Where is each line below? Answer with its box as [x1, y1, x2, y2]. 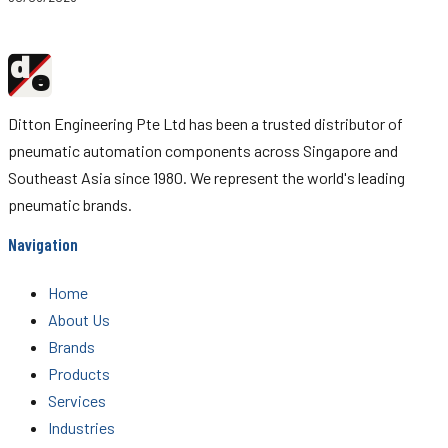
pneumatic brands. [8, 195, 132, 215]
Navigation [8, 233, 78, 256]
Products [48, 363, 110, 383]
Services [48, 390, 106, 410]
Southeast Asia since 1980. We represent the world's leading [8, 168, 405, 188]
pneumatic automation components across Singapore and [8, 141, 398, 161]
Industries [48, 417, 115, 437]
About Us [48, 309, 110, 329]
